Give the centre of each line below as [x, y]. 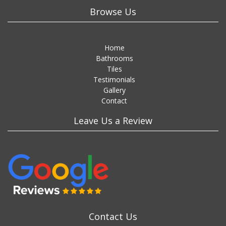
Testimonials [114, 79]
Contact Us [113, 216]
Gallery [114, 90]
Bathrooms [114, 58]
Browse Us [113, 12]
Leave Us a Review [113, 121]
